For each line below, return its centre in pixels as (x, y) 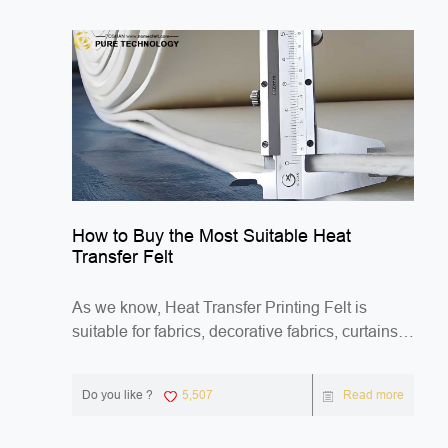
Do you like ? (117, 395)
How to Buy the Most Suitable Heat (211, 236)
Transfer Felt (122, 257)
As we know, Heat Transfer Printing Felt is (219, 308)
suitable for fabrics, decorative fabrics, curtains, (237, 332)
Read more (374, 395)
